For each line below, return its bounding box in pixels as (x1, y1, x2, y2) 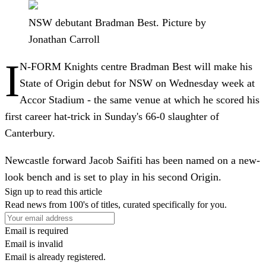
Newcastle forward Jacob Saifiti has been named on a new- (5, 154, 260, 166)
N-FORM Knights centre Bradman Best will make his (20, 60, 252, 72)
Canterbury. (5, 126, 55, 139)
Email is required (5, 225, 68, 236)
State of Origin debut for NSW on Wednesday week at (20, 77, 255, 89)
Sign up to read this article (5, 186, 102, 197)
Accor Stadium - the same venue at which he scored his (20, 93, 259, 106)
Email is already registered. (5, 251, 106, 262)
